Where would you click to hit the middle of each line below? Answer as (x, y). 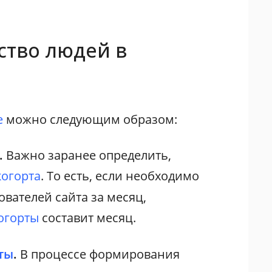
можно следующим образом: (90, 119)
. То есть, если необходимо (120, 175)
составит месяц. (88, 217)
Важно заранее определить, (89, 155)
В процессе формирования (100, 254)
